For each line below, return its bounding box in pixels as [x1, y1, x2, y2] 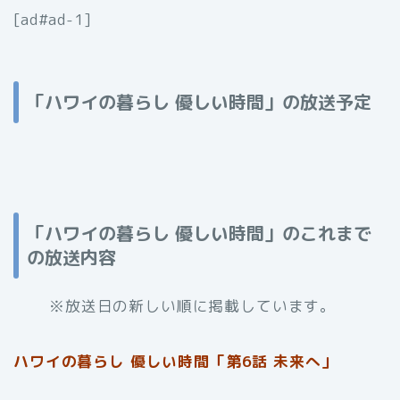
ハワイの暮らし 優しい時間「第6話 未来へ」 [13, 351, 337, 372]
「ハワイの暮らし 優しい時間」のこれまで [27, 221, 371, 246]
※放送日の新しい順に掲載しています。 [49, 296, 337, 317]
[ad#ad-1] [13, 8, 92, 29]
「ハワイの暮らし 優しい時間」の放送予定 [27, 88, 371, 114]
